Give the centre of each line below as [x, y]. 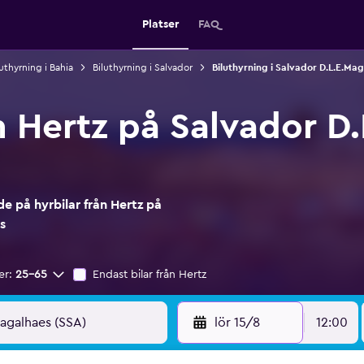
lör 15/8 [237, 323]
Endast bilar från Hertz [149, 275]
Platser [160, 24]
